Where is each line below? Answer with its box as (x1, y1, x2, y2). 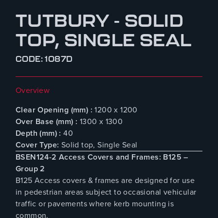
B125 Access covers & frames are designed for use (16, 175, 195, 186)
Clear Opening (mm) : (16, 104, 92, 116)
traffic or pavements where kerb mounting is (16, 198, 174, 210)
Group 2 (16, 163, 45, 175)
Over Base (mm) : (16, 116, 78, 127)
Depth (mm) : (16, 127, 61, 139)
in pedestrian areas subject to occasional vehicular (16, 186, 197, 198)
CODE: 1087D (16, 54, 73, 64)
